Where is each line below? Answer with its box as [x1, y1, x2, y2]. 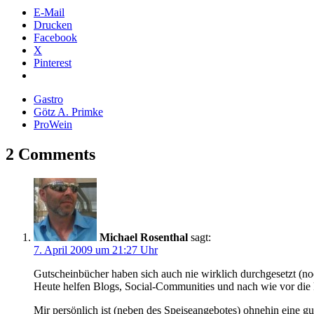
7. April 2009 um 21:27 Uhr [34, 243, 158, 256]
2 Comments [6, 145, 95, 164]
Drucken [34, 19, 72, 32]
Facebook [34, 32, 77, 44]
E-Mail [34, 6, 64, 19]
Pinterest [34, 57, 71, 69]
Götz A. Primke [34, 106, 103, 118]
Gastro [34, 93, 63, 106]
